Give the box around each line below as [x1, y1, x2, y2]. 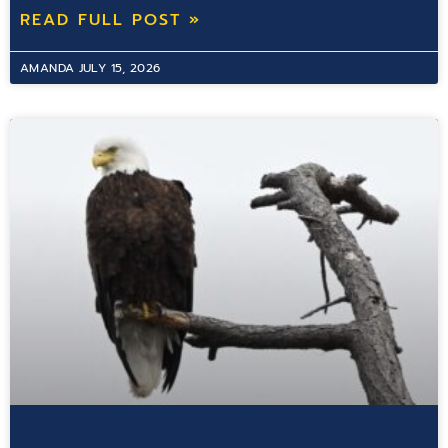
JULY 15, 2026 [78, 59, 161, 78]
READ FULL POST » [20, 8, 201, 33]
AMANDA [20, 59, 79, 78]
